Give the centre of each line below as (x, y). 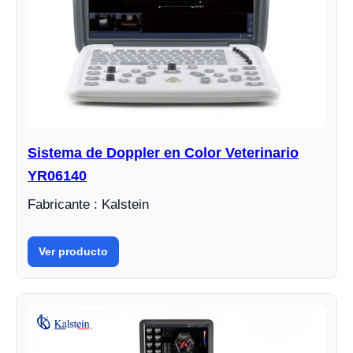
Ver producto (73, 251)
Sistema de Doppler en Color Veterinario (163, 153)
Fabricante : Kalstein (88, 204)
